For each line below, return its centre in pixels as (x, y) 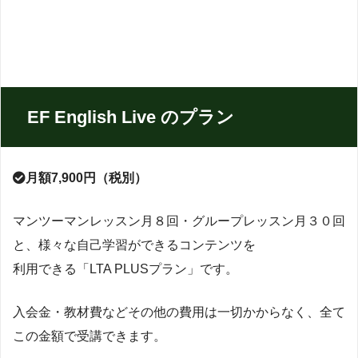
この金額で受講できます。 (89, 336)
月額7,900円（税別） (86, 178)
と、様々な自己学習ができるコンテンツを (134, 245)
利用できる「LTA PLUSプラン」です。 (125, 269)
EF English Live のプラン (131, 117)
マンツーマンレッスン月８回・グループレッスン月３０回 (179, 221)
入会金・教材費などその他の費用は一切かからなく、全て (179, 312)
